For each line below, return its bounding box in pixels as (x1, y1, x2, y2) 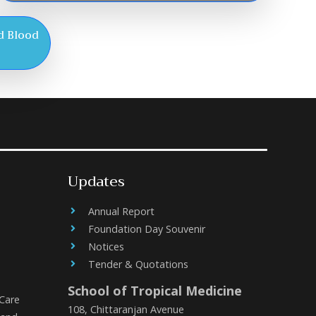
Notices (87, 240, 124, 253)
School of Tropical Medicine (67, 282, 242, 299)
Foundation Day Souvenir (87, 222, 205, 236)
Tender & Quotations (87, 257, 188, 271)
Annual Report (87, 205, 154, 218)
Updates (67, 170, 125, 193)
